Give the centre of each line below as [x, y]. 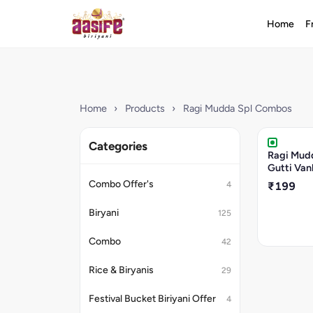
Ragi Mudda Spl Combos [237, 108]
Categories [118, 146]
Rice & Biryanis [121, 270]
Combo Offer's [121, 184]
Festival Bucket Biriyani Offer [152, 299]
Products [145, 108]
